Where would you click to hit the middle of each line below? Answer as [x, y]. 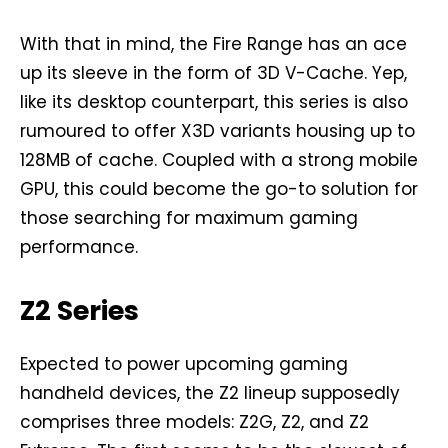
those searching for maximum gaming [189, 218]
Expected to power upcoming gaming [184, 364]
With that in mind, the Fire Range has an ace [213, 44]
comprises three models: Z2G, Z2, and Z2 [194, 422]
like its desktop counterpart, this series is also [214, 102]
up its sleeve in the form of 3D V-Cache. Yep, [213, 73]
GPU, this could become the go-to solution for [219, 189]
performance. [79, 247]
